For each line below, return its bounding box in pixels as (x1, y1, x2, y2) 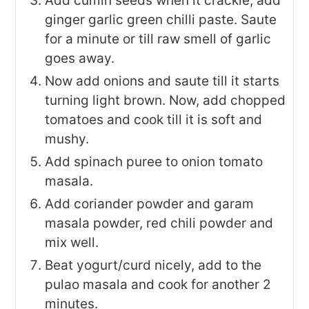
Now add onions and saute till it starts (45, 72, 280, 89)
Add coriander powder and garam (45, 195, 255, 212)
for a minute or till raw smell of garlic (45, 30, 272, 47)
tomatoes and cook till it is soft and (45, 111, 263, 128)
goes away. (45, 50, 115, 66)
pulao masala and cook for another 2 (45, 276, 272, 292)
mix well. (45, 234, 99, 250)
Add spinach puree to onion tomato (45, 153, 263, 170)
